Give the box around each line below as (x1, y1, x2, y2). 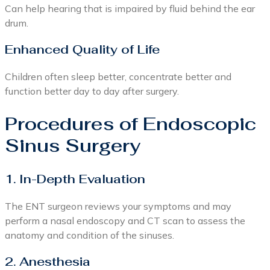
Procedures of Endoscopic (5, 112, 256, 136)
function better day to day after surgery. (5, 85, 179, 98)
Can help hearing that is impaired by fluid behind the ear (5, 2, 255, 15)
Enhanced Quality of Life (5, 42, 160, 58)
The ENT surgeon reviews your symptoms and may (5, 199, 231, 212)
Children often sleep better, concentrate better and (5, 71, 231, 83)
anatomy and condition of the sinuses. (5, 228, 174, 241)
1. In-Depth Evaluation (5, 171, 145, 187)
